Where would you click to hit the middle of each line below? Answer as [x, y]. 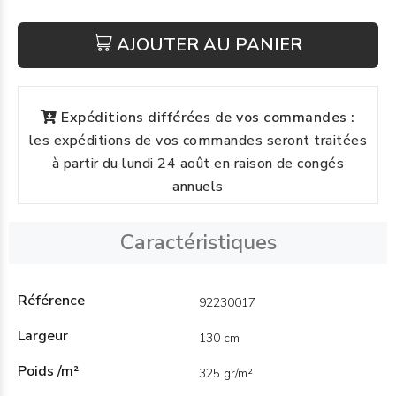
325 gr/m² [226, 373]
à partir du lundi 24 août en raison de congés [198, 164]
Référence [51, 301]
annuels [198, 187]
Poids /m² [48, 371]
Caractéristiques [198, 242]
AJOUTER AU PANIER [209, 45]
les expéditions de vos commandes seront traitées [198, 141]
